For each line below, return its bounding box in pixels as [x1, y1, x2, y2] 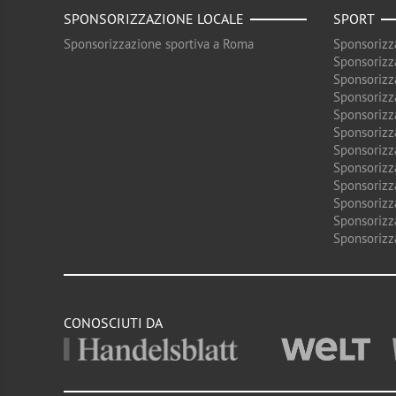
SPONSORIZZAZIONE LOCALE [64, 10, 244, 27]
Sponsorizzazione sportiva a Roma [64, 35, 254, 52]
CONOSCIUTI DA [64, 314, 163, 331]
